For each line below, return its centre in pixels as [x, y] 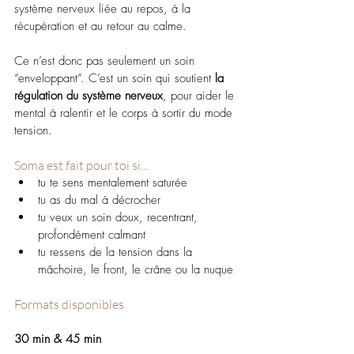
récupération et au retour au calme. [100, 26]
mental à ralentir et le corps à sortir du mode [125, 113]
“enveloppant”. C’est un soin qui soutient [115, 78]
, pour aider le [200, 95]
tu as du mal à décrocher [99, 200]
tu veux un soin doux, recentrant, [120, 217]
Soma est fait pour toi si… [82, 165]
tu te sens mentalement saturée [113, 182]
